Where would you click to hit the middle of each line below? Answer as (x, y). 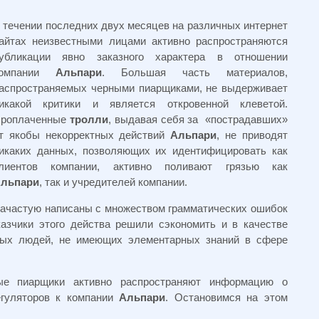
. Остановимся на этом (227, 297)
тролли (89, 119)
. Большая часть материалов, (195, 72)
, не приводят (252, 135)
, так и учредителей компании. (113, 182)
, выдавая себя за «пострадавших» (198, 119)
